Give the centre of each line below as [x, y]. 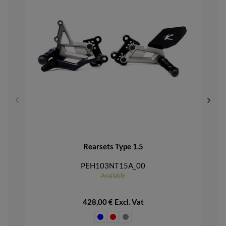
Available [113, 175]
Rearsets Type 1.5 [113, 146]
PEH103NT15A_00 [113, 165]
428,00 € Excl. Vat [113, 202]
